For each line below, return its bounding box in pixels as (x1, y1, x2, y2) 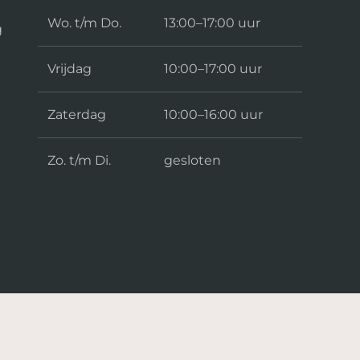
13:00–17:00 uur (164, 15, 260, 31)
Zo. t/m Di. (47, 153, 111, 169)
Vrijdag (47, 61, 92, 77)
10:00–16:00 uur (164, 107, 263, 123)
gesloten (164, 153, 221, 169)
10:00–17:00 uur (164, 61, 262, 77)
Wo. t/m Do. (47, 15, 121, 31)
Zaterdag (47, 107, 106, 123)
